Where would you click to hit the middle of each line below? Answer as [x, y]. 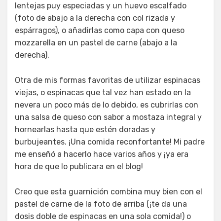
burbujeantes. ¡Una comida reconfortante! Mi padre [110, 142]
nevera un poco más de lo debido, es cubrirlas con [107, 105]
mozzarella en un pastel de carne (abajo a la [96, 43]
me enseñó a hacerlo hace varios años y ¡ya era [102, 154]
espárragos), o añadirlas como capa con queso [100, 31]
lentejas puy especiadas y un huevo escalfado [101, 6]
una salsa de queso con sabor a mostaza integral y [108, 117]
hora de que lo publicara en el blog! [79, 167]
